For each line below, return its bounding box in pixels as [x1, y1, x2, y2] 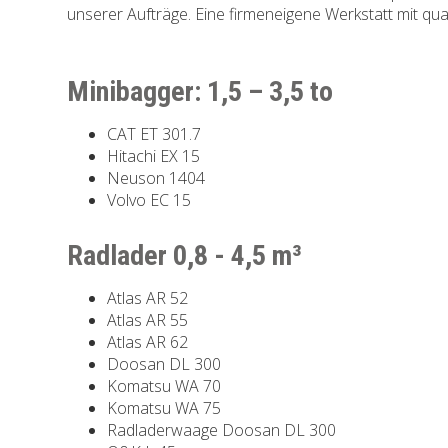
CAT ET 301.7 [107, 122, 202, 145]
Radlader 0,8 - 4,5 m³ [67, 238, 303, 272]
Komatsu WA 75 [107, 396, 222, 419]
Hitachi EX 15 [107, 144, 201, 167]
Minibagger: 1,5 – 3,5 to [67, 74, 334, 108]
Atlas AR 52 [107, 286, 189, 309]
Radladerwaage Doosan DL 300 [107, 418, 337, 441]
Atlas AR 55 [107, 308, 189, 331]
